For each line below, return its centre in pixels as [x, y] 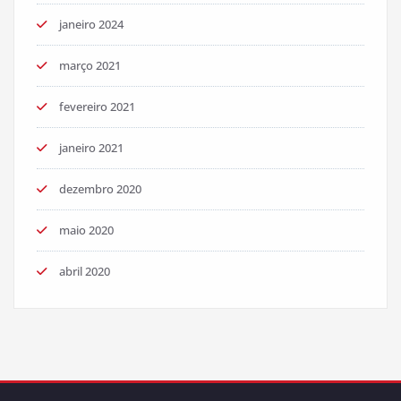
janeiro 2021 [91, 148]
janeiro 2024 [91, 25]
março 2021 [90, 66]
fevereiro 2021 [97, 107]
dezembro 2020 [100, 189]
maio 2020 [86, 230]
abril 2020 [85, 272]
